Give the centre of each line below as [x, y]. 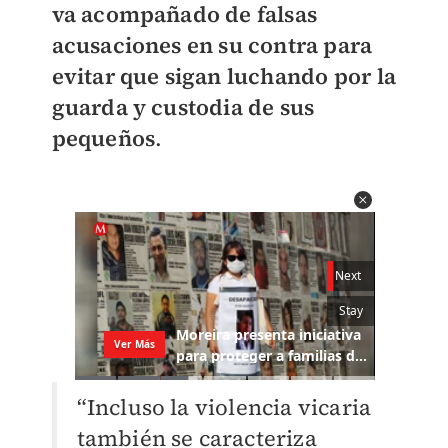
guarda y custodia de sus [183, 107]
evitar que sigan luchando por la [223, 76]
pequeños [103, 138]
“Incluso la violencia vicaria [224, 407]
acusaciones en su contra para [212, 45]
